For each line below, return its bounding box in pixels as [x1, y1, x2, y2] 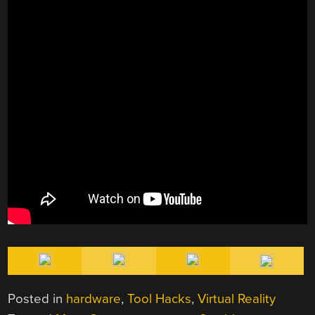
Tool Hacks [127, 291, 192, 307]
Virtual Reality [198, 291, 276, 307]
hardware [66, 291, 122, 307]
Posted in [8, 291, 67, 307]
